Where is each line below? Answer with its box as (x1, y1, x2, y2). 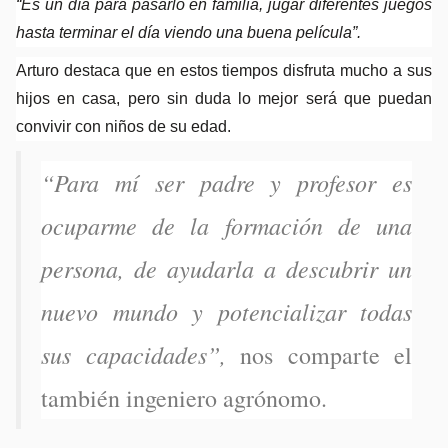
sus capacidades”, (41, 337, 240, 370)
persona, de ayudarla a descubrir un (41, 251, 412, 284)
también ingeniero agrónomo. (41, 381, 327, 414)
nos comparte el (240, 338, 412, 371)
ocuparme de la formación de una (41, 208, 412, 241)
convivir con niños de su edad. (16, 117, 231, 135)
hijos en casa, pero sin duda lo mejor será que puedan (16, 89, 432, 107)
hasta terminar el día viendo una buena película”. (16, 23, 361, 41)
